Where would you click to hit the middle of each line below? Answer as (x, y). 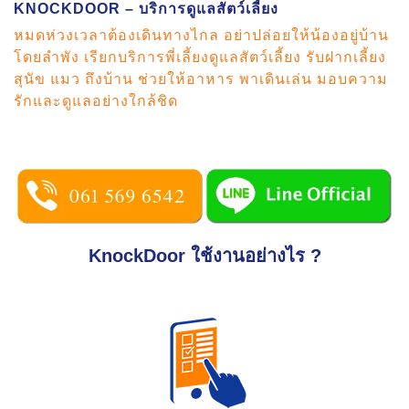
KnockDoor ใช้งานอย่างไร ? (204, 256)
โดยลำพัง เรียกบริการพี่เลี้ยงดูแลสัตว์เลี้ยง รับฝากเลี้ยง (200, 58)
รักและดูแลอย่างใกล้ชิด (96, 101)
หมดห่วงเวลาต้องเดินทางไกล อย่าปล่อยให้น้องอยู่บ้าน (201, 36)
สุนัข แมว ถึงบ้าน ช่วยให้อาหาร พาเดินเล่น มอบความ (201, 79)
